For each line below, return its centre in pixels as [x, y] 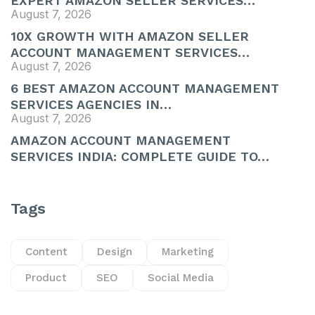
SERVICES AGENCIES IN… [91, 104]
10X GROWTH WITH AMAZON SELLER [130, 36]
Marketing [188, 252]
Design [115, 252]
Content [46, 252]
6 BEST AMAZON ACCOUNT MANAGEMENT [145, 88]
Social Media [181, 278]
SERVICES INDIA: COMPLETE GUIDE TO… [140, 156]
